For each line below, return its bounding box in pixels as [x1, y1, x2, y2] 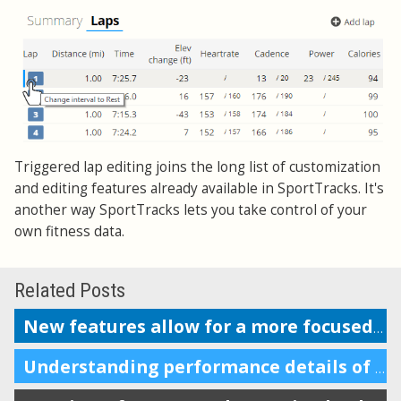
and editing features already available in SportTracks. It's [14, 179, 384, 199]
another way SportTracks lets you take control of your [14, 200, 367, 220]
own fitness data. [14, 222, 124, 242]
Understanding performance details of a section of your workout [374, 359, 385, 377]
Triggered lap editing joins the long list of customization [14, 158, 380, 177]
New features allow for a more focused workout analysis [372, 319, 383, 337]
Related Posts [14, 278, 125, 303]
